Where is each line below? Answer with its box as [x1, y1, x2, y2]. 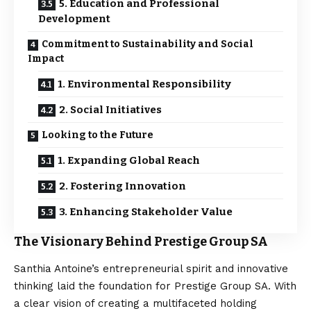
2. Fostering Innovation [59, 180, 186, 192]
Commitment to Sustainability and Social [42, 38, 253, 50]
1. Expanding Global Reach [58, 154, 200, 167]
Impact [28, 53, 64, 65]
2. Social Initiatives [59, 103, 162, 116]
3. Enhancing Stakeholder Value [59, 205, 233, 218]
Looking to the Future [42, 129, 153, 141]
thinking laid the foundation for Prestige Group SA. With [14, 280, 296, 293]
